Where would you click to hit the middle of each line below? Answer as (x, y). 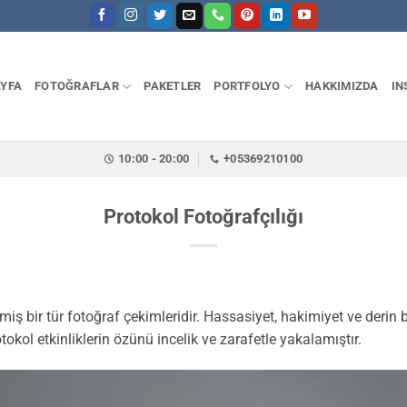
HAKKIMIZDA (342, 86)
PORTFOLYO (247, 86)
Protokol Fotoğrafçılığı (203, 217)
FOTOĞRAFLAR (77, 86)
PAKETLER (173, 86)
